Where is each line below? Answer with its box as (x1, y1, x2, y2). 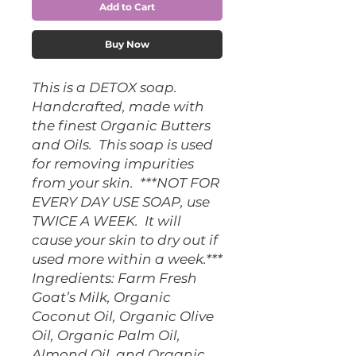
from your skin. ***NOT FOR (32, 175, 219, 191)
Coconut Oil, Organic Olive (32, 308, 214, 324)
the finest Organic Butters (32, 118, 211, 133)
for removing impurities (32, 156, 194, 172)
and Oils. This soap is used (32, 137, 213, 153)
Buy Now (105, 38, 149, 50)
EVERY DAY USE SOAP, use (32, 194, 210, 210)
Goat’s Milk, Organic (32, 289, 171, 305)
